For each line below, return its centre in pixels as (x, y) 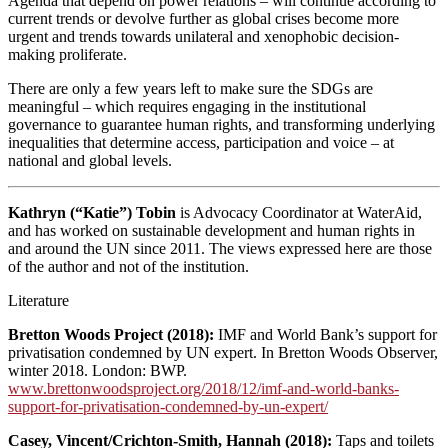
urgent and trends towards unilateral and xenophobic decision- (203, 36)
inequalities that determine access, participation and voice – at (201, 142)
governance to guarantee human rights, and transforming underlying (221, 124)
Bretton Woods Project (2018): (113, 334)
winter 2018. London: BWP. (97, 370)
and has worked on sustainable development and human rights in (211, 230)
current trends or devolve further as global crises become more (203, 18)
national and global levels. (90, 160)
